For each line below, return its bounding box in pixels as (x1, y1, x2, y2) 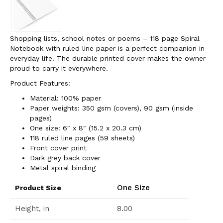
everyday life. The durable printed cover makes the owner (10, 54, 206, 62)
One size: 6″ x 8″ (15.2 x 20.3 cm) (30, 124, 141, 132)
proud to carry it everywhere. (10, 64, 108, 72)
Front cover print (30, 144, 87, 152)
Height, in (15, 204, 49, 213)
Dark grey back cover (30, 154, 101, 162)
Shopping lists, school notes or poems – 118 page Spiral (10, 34, 200, 42)
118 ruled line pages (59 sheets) (30, 134, 135, 142)
